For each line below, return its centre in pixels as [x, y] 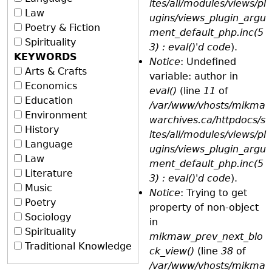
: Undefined [208, 61]
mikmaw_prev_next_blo [206, 236]
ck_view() [172, 251]
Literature [49, 173]
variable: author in [194, 76]
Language [49, 144]
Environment [56, 115]
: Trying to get [214, 192]
